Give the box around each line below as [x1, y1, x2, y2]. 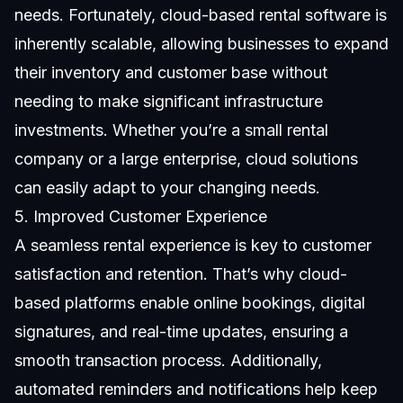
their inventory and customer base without [14, 62, 327, 82]
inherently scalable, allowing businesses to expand [14, 33, 389, 53]
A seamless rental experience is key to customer [14, 235, 372, 255]
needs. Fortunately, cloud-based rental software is [14, 4, 387, 24]
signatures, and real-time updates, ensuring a [14, 321, 348, 341]
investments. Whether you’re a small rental [14, 120, 328, 139]
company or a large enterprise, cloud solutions [14, 148, 358, 168]
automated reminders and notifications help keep [14, 379, 378, 399]
